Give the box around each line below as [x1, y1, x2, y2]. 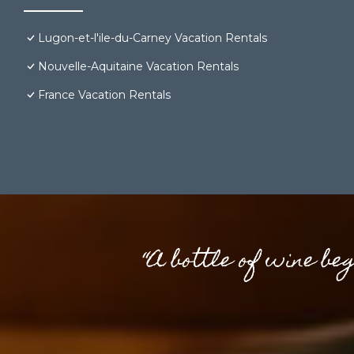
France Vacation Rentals [38, 87, 171, 102]
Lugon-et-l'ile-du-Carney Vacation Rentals [38, 30, 267, 45]
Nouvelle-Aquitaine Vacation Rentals [38, 58, 239, 73]
